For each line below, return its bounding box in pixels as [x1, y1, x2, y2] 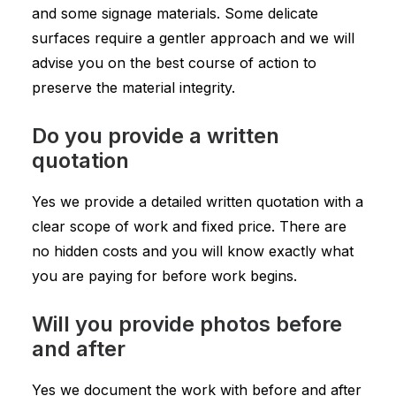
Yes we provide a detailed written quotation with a [32, 193, 363, 210]
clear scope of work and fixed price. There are [32, 217, 346, 235]
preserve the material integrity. [32, 79, 235, 96]
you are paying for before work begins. [32, 267, 297, 285]
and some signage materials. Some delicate [32, 4, 318, 22]
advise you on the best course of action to [32, 54, 316, 72]
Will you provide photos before [32, 311, 342, 337]
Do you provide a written [32, 123, 279, 148]
